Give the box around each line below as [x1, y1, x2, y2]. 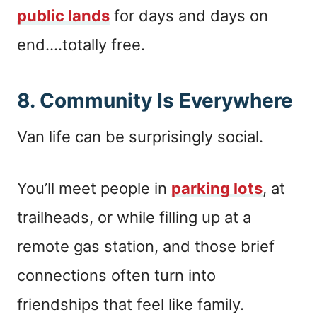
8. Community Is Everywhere [17, 88, 293, 113]
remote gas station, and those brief [17, 236, 275, 255]
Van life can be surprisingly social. [17, 127, 263, 146]
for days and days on [110, 6, 268, 25]
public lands [17, 6, 110, 25]
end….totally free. [17, 35, 145, 54]
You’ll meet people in [17, 178, 171, 197]
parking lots [171, 178, 263, 197]
